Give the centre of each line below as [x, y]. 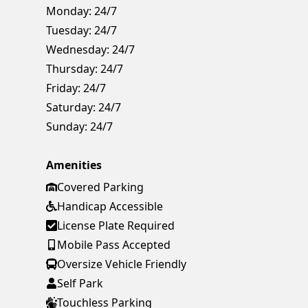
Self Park [80, 284]
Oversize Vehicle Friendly [122, 264]
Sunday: [67, 127]
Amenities [74, 165]
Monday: [69, 11]
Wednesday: [78, 50]
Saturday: [71, 108]
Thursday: [72, 69]
